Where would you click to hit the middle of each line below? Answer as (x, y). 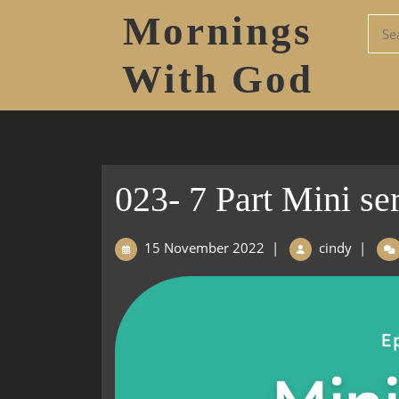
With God (218, 79)
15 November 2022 (204, 248)
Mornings (218, 31)
